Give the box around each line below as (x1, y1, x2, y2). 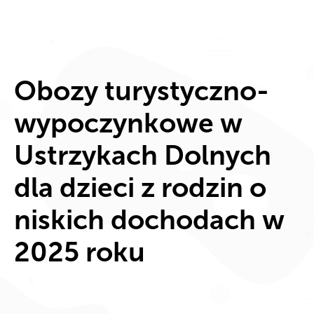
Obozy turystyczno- (14, 74, 269, 107)
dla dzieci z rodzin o (14, 170, 266, 204)
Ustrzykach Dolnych (14, 138, 271, 172)
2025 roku (14, 235, 145, 268)
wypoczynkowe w (14, 106, 243, 139)
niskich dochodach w (14, 203, 285, 236)
